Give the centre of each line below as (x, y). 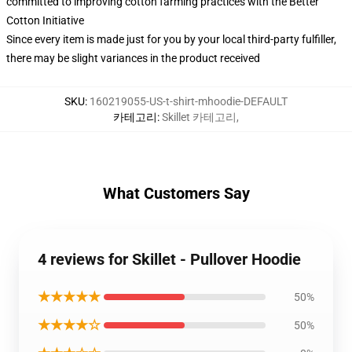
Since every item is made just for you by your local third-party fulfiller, (171, 39)
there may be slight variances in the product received (133, 58)
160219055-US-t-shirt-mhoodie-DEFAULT (189, 101)
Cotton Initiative (45, 20)
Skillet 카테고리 (199, 117)
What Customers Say (176, 193)
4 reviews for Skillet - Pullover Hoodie (169, 259)
